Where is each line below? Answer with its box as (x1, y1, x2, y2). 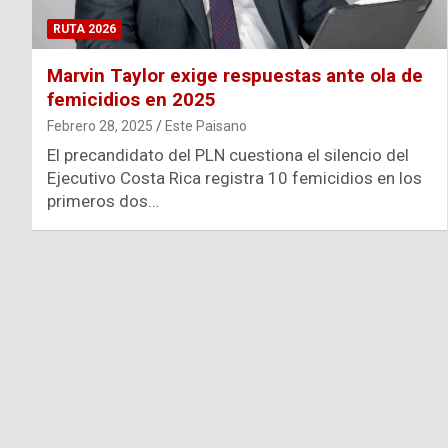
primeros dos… (47, 191, 159, 212)
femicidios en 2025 (47, 88, 216, 112)
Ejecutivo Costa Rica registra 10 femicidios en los (47, 168, 422, 189)
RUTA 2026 (53, 22, 116, 37)
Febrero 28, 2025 (47, 118, 153, 135)
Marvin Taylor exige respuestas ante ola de (47, 64, 423, 88)
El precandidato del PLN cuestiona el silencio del (47, 145, 409, 166)
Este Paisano (165, 118, 247, 135)
